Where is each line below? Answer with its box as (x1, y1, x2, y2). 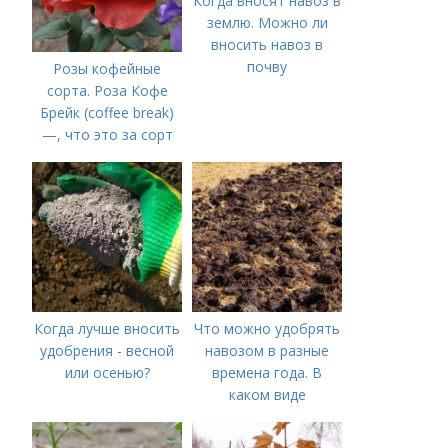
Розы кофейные (53, 59, 162, 78)
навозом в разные (205, 341, 330, 360)
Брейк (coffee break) (40, 103, 175, 122)
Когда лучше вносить (34, 319, 181, 338)
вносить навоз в (211, 35, 324, 54)
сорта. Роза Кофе (46, 81, 168, 100)
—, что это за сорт (41, 125, 173, 144)
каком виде (228, 385, 306, 404)
